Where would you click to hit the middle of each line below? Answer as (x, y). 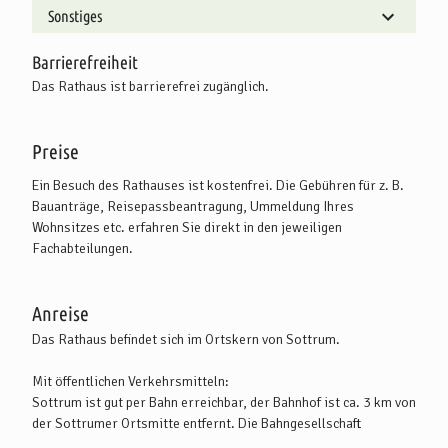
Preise (55, 151)
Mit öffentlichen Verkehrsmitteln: (130, 381)
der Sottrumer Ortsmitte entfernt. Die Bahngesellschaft (196, 423)
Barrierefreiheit (85, 61)
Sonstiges (75, 15)
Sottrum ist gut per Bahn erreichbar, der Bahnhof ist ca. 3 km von (224, 402)
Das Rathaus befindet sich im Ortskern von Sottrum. (186, 339)
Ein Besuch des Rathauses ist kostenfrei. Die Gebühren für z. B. (218, 185)
